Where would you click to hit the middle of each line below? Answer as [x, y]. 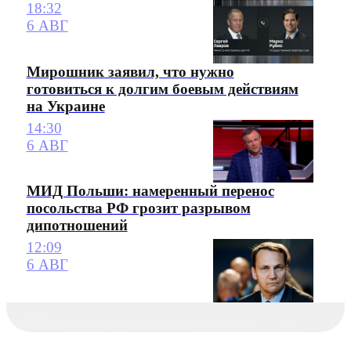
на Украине [65, 106]
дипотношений [77, 226]
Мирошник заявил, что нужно [130, 71]
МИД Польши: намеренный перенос [150, 191]
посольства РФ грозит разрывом [138, 208]
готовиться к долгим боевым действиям [162, 89]
